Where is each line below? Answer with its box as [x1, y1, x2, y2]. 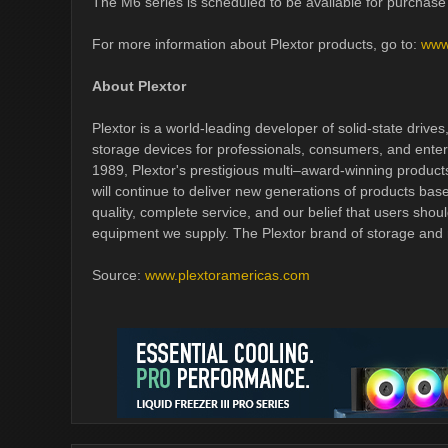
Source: [92, 267, 145, 283]
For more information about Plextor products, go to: [92, 36, 421, 52]
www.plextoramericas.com [145, 267, 310, 283]
